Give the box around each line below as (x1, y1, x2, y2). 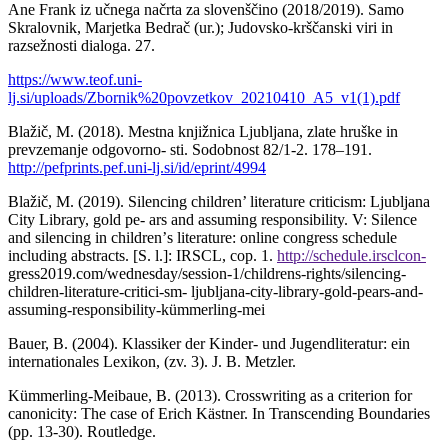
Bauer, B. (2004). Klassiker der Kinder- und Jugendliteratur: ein (8, 334, 410, 352)
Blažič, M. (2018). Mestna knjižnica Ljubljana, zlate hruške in (8, 122, 398, 140)
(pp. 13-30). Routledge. (8, 422, 156, 440)
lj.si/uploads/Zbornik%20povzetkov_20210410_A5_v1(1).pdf (8, 88, 400, 106)
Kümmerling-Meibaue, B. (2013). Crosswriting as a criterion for (8, 386, 412, 404)
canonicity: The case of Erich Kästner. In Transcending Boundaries (8, 404, 430, 422)
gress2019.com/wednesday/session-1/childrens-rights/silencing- (8, 264, 406, 282)
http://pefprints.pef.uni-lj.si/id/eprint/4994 (8, 158, 266, 176)
